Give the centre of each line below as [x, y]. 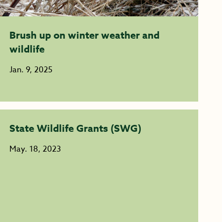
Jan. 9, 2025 [31, 70]
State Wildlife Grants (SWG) [75, 128]
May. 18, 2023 [35, 149]
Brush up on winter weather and [84, 35]
